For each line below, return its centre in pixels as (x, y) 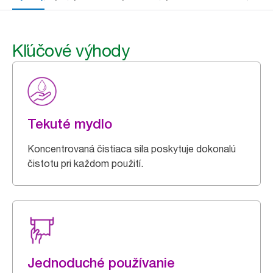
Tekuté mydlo (70, 124)
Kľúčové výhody (71, 51)
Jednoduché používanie (101, 263)
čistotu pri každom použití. (85, 163)
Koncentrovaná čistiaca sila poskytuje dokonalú (132, 149)
